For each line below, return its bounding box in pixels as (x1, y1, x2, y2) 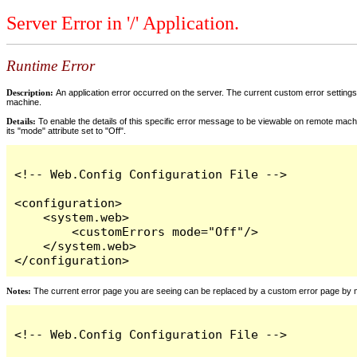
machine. (6, 96, 41, 107)
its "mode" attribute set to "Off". (6, 125, 126, 135)
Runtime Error (6, 57, 95, 75)
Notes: (6, 285, 31, 296)
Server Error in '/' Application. (6, 13, 239, 34)
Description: (6, 87, 56, 97)
